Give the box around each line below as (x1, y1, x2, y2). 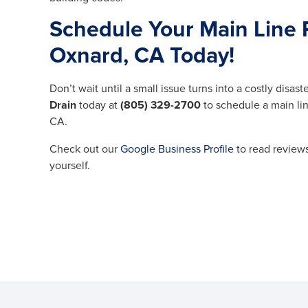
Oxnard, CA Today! (49, 43, 234, 70)
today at (76, 98, 120, 113)
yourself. (49, 159, 90, 173)
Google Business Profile (120, 142, 234, 157)
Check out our (49, 142, 120, 157)
